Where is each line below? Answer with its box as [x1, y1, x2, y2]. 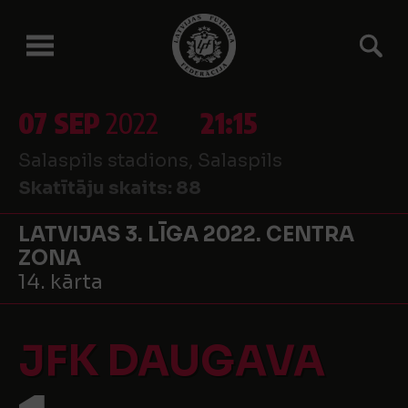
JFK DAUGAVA [18, 335, 325, 387]
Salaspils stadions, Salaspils [18, 149, 282, 172]
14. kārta [18, 270, 103, 294]
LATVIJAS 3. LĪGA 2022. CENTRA [18, 222, 354, 247]
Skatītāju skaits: [18, 177, 176, 199]
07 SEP [18, 106, 100, 140]
